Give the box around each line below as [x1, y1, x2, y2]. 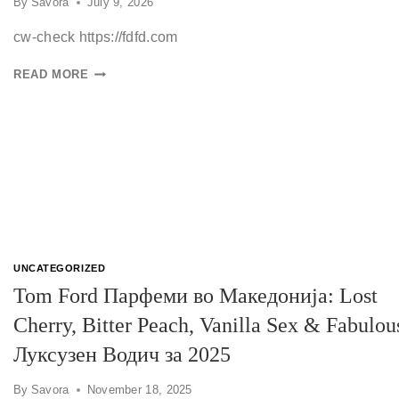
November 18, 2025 [86, 382, 192, 396]
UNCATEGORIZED [13, 263, 106, 274]
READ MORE [13, 68, 89, 82]
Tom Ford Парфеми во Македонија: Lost [13, 283, 378, 307]
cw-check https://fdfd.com [13, 29, 178, 45]
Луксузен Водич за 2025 [13, 342, 231, 366]
